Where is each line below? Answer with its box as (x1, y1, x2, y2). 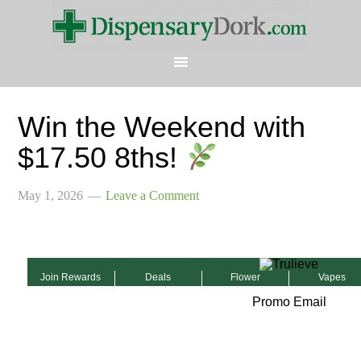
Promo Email (251, 295, 326, 309)
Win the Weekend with (18, 110, 306, 143)
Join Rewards (40, 272, 102, 284)
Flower (230, 272, 260, 284)
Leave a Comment (106, 189, 200, 203)
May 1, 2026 (18, 189, 84, 203)
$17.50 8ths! (18, 141, 186, 175)
